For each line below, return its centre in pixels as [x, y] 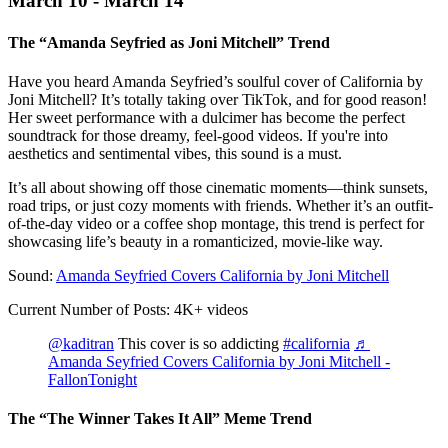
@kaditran [81, 343]
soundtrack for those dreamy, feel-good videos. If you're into [198, 135]
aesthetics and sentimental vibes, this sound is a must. [175, 153]
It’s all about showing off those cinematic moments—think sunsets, [218, 187]
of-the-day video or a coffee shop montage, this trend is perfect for [216, 223]
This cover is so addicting [198, 343]
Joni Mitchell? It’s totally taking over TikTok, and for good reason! [217, 99]
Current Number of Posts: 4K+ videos [128, 309]
